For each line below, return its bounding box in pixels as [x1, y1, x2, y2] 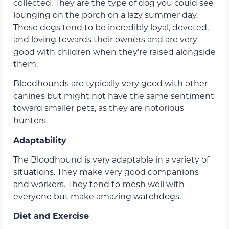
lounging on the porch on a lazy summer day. [13, 9, 198, 20]
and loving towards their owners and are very [13, 33, 197, 44]
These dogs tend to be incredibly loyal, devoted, [13, 21, 209, 32]
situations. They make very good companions [13, 166, 199, 177]
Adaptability [13, 134, 66, 145]
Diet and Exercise [13, 210, 91, 221]
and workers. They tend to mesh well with [13, 178, 185, 189]
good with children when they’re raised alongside [13, 45, 216, 57]
